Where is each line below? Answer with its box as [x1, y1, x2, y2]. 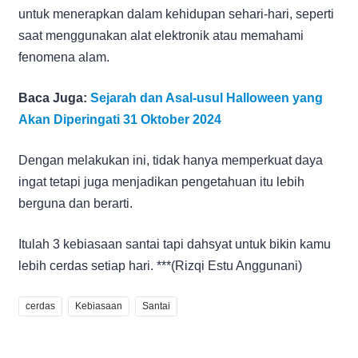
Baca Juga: [18, 90, 90, 105]
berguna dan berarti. [18, 196, 133, 210]
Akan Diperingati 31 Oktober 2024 [18, 112, 221, 126]
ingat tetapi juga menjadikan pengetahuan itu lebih [18, 174, 304, 189]
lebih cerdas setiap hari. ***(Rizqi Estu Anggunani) [18, 258, 302, 272]
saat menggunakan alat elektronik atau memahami [18, 28, 304, 42]
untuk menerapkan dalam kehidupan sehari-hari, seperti [18, 6, 334, 21]
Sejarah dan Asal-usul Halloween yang [90, 90, 323, 105]
